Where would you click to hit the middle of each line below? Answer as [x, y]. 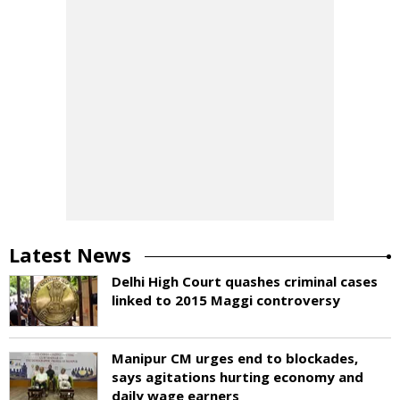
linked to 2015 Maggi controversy [226, 300]
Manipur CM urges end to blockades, [235, 358]
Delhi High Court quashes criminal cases [245, 281]
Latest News [70, 254]
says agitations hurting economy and [237, 376]
